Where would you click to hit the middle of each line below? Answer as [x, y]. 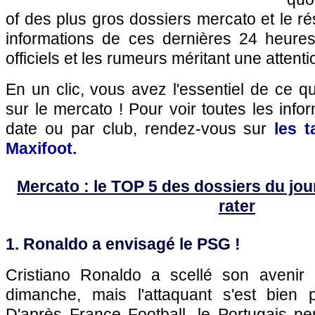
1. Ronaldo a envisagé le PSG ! [123, 244]
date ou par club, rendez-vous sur [140, 129]
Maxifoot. [41, 148]
